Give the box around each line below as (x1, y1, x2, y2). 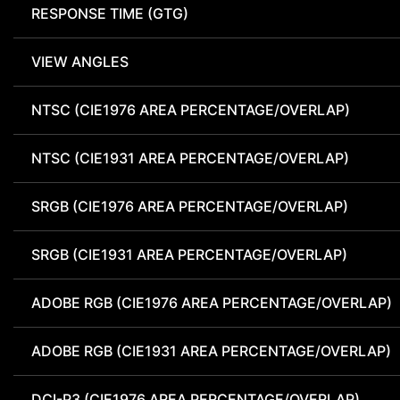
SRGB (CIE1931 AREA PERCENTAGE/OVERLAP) (31, 246, 347, 264)
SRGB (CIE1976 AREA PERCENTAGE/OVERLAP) (31, 197, 348, 216)
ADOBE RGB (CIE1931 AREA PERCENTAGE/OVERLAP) (31, 342, 391, 361)
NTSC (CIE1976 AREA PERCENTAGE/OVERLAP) (31, 101, 350, 120)
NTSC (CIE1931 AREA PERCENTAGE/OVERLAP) (31, 149, 349, 168)
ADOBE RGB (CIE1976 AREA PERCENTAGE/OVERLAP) (31, 294, 392, 312)
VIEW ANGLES (31, 53, 129, 71)
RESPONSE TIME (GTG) (31, 4, 188, 23)
